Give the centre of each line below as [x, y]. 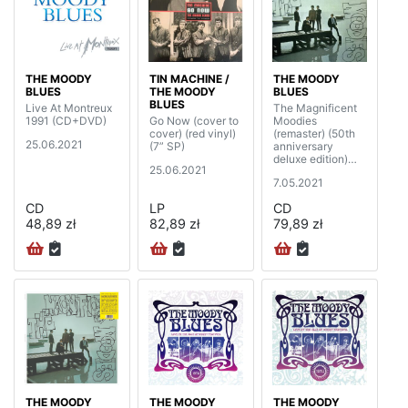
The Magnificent [315, 107]
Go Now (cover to [194, 120]
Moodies [295, 120]
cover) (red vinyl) [193, 133]
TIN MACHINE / [189, 78]
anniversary [303, 146]
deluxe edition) [311, 158]
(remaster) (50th [314, 133]
